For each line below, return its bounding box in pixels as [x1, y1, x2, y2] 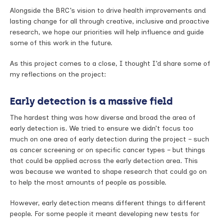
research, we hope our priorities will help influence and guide [10, 28, 204, 36]
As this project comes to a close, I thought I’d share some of [10, 59, 210, 68]
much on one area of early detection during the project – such [10, 135, 209, 143]
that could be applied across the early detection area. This [10, 157, 198, 165]
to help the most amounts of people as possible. [10, 178, 166, 187]
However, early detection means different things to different [10, 199, 206, 207]
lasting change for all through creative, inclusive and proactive [10, 17, 209, 26]
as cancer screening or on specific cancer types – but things [10, 146, 205, 154]
